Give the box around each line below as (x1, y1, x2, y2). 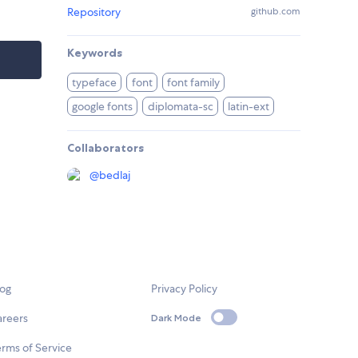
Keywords (67, 46, 122, 61)
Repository (67, 5, 121, 20)
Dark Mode (151, 311, 202, 324)
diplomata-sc (147, 99, 213, 114)
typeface (72, 75, 117, 90)
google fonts (72, 99, 133, 114)
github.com (251, 5, 300, 18)
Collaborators (67, 141, 144, 156)
